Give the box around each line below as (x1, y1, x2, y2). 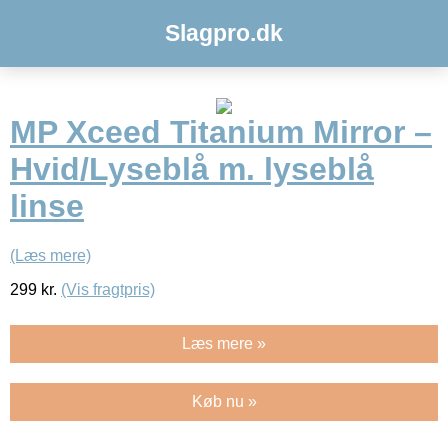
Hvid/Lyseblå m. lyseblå (10, 151, 374, 188)
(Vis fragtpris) (61, 280, 155, 298)
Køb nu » (191, 392, 257, 410)
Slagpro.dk (165, 20, 283, 46)
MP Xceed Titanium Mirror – (10, 114, 432, 151)
